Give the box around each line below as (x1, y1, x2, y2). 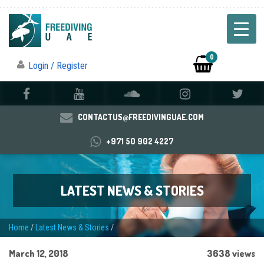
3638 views (207, 247, 255, 260)
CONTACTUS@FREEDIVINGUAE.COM (77, 112, 204, 123)
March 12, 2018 (9, 247, 68, 260)
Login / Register (28, 60, 88, 72)
